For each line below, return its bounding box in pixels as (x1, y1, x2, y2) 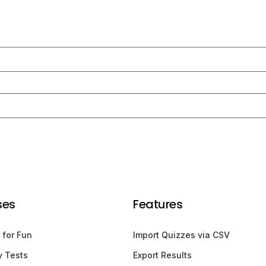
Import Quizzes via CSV (133, 229, 230, 240)
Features (133, 195, 182, 213)
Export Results (133, 249, 192, 260)
